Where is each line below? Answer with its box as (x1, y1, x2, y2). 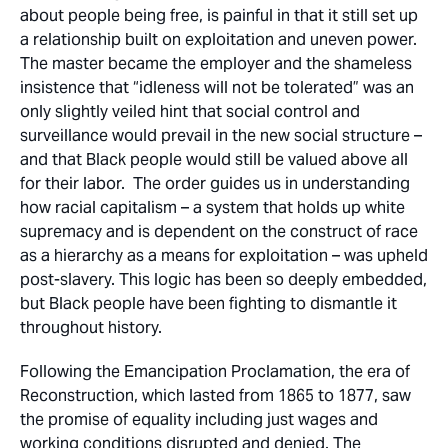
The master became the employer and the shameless (20, 53, 412, 74)
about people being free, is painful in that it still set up (20, 5, 418, 26)
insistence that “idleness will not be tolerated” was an (20, 77, 414, 98)
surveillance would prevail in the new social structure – (20, 125, 422, 146)
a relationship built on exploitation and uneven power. (20, 29, 417, 50)
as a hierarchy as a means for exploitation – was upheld (20, 245, 428, 266)
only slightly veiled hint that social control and (20, 101, 360, 122)
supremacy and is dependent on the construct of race (20, 221, 418, 242)
